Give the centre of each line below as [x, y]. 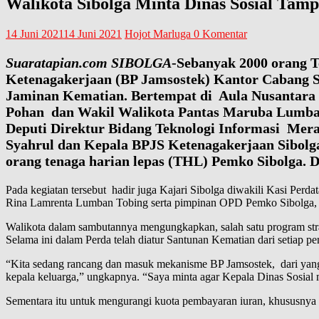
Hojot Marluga [159, 34]
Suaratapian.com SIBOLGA [89, 63]
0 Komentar [220, 34]
